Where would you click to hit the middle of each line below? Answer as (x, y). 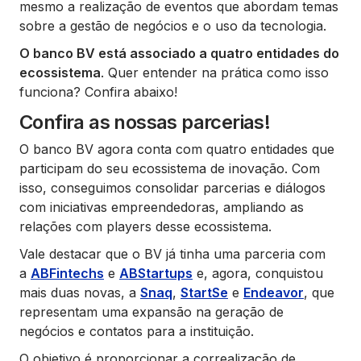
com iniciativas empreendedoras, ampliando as (162, 207)
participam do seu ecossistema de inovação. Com (170, 168)
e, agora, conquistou (258, 273)
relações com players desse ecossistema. (145, 226)
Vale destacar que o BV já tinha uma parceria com (172, 253)
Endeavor (274, 292)
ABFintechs (67, 273)
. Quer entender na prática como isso (215, 72)
